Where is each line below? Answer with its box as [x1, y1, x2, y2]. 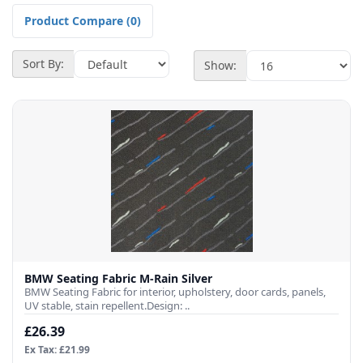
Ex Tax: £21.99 [24, 343, 90, 357]
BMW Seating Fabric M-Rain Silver [24, 271, 212, 287]
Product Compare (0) [24, 13, 141, 29]
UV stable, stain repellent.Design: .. [24, 298, 190, 314]
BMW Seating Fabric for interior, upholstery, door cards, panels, [24, 284, 326, 300]
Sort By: [23, 56, 64, 72]
